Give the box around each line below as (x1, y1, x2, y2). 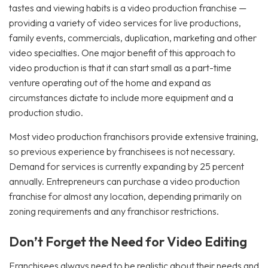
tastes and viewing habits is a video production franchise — (9, 2, 246, 14)
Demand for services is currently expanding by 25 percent (9, 160, 244, 172)
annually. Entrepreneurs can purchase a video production (9, 175, 240, 187)
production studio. (9, 106, 83, 118)
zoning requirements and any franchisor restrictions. (9, 205, 219, 217)
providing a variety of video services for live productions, (9, 17, 241, 29)
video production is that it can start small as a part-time (9, 62, 232, 74)
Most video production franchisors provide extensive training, (9, 130, 258, 142)
